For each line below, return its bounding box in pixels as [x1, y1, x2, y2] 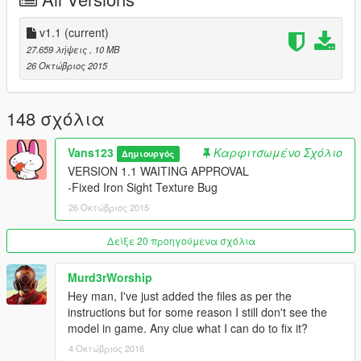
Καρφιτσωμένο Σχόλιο [214, 144, 342, 161]
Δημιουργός [122, 147, 175, 160]
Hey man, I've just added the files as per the [68, 288, 292, 305]
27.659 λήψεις [27, 43, 89, 56]
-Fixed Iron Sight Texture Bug [68, 179, 218, 196]
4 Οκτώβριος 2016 [68, 342, 144, 355]
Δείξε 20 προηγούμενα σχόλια [106, 234, 255, 248]
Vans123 [68, 144, 114, 161]
